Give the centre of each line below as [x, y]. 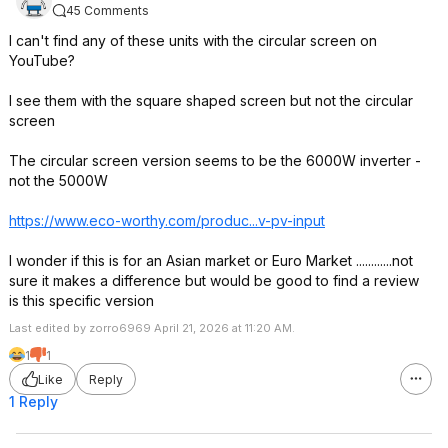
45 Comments [107, 10]
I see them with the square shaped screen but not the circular [211, 100]
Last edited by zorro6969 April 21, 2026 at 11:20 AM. [152, 328]
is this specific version [81, 300]
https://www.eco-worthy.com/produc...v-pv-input [167, 220]
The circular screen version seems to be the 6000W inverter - [215, 160]
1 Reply [33, 401]
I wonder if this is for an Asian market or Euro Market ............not [211, 260]
